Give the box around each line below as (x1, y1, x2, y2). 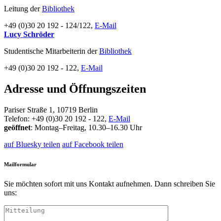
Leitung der (4, 4, 42, 13)
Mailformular (4, 161, 37, 167)
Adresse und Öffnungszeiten (4, 82, 146, 95)
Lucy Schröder (4, 30, 54, 38)
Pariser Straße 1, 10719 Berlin (4, 105, 98, 114)
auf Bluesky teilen (4, 140, 60, 148)
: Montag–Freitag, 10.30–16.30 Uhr (31, 123, 142, 132)
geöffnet (4, 123, 31, 132)
